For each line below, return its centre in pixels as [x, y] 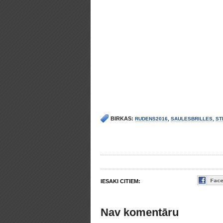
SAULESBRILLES [192, 119]
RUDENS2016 [151, 119]
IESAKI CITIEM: [120, 181]
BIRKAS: [122, 118]
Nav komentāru [140, 212]
